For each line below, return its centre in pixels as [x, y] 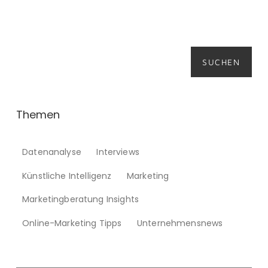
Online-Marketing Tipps [72, 223]
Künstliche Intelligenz [67, 176]
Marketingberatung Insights [81, 200]
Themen [38, 115]
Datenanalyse [52, 152]
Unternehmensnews [180, 223]
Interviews [118, 152]
